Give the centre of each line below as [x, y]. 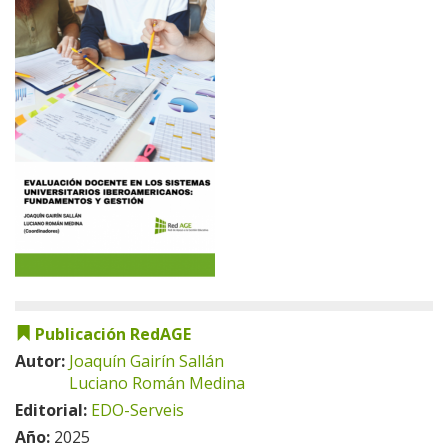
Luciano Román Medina [157, 383]
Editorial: [53, 410]
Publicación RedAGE [113, 334]
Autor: [42, 361]
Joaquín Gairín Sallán [146, 361]
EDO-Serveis [137, 410]
